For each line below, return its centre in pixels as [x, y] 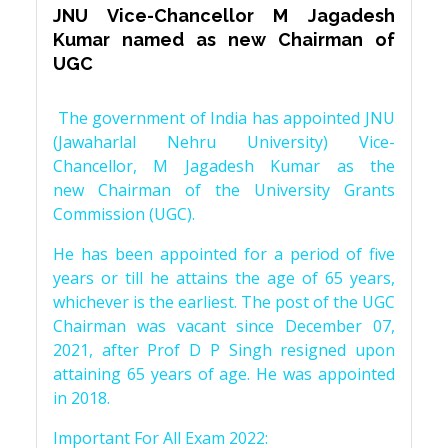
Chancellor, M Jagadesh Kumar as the [224, 166]
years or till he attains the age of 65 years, [224, 278]
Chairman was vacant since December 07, [224, 326]
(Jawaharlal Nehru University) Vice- [224, 142]
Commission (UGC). [124, 214]
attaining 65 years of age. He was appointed [224, 374]
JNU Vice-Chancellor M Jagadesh [224, 15]
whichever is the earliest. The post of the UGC [224, 302]
